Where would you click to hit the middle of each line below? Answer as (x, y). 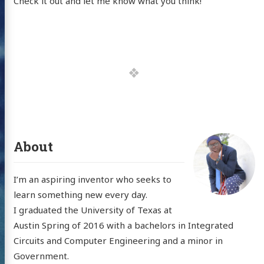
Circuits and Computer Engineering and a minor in (118, 241)
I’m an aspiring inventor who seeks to (92, 179)
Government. (41, 256)
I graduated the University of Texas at (93, 210)
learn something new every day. (80, 195)
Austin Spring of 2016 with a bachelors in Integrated (123, 225)
